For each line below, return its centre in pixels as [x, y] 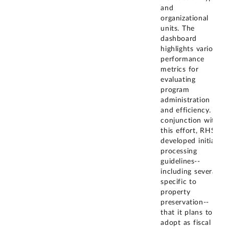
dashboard [179, 39]
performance [183, 60]
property [176, 192]
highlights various [191, 49]
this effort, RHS [188, 131]
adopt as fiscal [186, 223]
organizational [185, 19]
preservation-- [185, 203]
